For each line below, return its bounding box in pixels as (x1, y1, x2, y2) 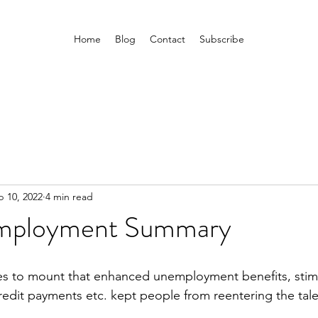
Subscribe (199, 33, 244, 45)
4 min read (45, 190, 93, 203)
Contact (150, 33, 185, 45)
